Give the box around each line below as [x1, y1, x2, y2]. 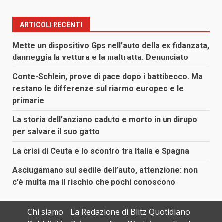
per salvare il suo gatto [12, 126, 100, 136]
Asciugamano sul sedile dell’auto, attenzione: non [12, 165, 198, 175]
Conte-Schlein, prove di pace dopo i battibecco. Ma [12, 71, 203, 81]
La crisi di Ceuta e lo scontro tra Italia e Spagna [12, 146, 189, 156]
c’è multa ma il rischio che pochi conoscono [12, 177, 175, 187]
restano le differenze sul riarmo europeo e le [12, 83, 184, 93]
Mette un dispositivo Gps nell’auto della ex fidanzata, [12, 40, 209, 50]
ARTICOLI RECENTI [20, 20, 82, 29]
